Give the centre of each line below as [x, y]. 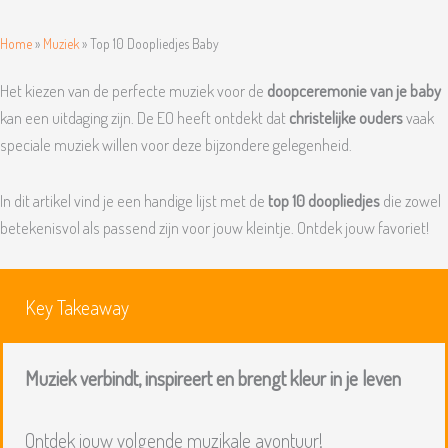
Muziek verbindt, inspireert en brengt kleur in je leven [213, 379]
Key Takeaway [77, 308]
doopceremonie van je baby [354, 90]
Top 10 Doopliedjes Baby [154, 43]
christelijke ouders [346, 117]
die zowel [410, 200]
